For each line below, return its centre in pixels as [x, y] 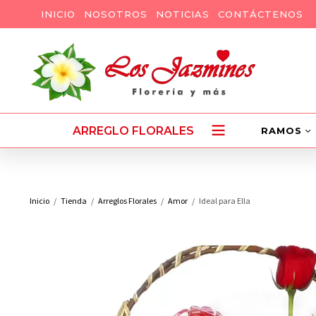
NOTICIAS [182, 14]
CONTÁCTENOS [260, 14]
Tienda [73, 201]
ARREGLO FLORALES [134, 130]
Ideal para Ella [224, 201]
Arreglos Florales [127, 201]
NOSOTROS [115, 14]
